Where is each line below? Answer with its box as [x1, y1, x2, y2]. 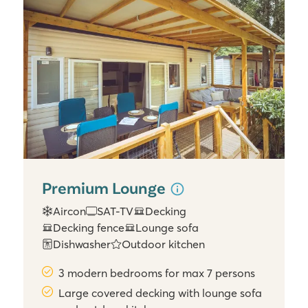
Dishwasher [53, 237, 111, 252]
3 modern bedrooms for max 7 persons [58, 266, 256, 280]
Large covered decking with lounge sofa [58, 286, 263, 300]
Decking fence [53, 221, 125, 235]
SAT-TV [97, 204, 134, 219]
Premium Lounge [42, 177, 169, 197]
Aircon [53, 204, 87, 219]
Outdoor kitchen [122, 237, 206, 252]
